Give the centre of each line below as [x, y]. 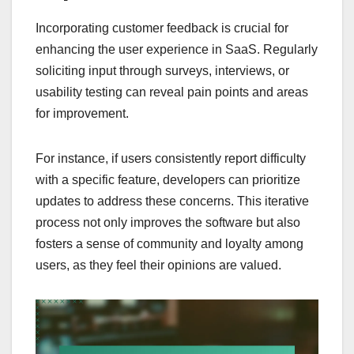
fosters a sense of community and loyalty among [169, 243]
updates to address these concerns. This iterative [172, 201]
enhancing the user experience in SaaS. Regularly [177, 49]
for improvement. [82, 113]
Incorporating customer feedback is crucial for [162, 28]
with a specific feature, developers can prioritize [168, 179]
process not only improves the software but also [168, 222]
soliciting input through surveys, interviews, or [162, 70]
